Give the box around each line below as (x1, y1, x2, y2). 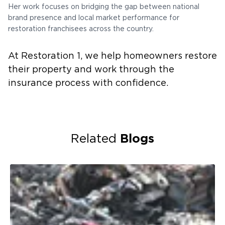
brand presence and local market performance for (8, 15, 179, 22)
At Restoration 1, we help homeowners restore (8, 52, 217, 61)
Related (71, 133, 120, 145)
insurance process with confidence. (8, 79, 168, 88)
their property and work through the (8, 65, 174, 74)
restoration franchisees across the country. (8, 26, 154, 33)
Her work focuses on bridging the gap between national (8, 4, 199, 11)
